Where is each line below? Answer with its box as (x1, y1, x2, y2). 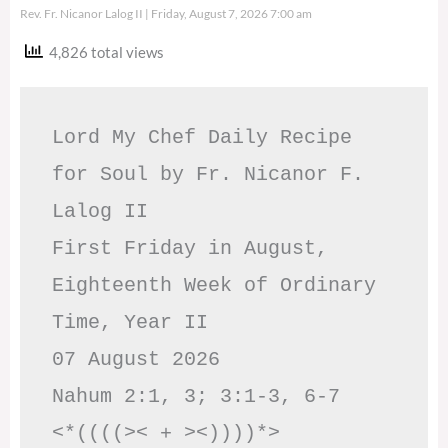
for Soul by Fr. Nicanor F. (52, 163, 364, 187)
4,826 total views (43, 43, 164, 61)
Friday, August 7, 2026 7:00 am (149, 5, 312, 21)
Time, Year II (52, 311, 208, 335)
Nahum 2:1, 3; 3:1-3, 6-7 (52, 385, 340, 409)
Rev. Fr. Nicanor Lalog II (20, 5, 145, 21)
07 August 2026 (52, 348, 220, 372)
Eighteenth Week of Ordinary (52, 274, 376, 298)
